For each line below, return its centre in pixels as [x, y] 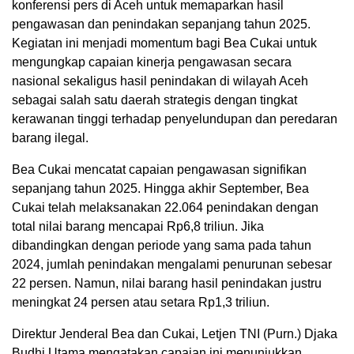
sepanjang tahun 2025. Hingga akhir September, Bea [160, 189]
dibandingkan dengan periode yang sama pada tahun [162, 246]
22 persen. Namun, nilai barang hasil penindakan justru [167, 284]
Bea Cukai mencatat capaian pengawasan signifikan [159, 170]
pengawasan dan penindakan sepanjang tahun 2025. [161, 24]
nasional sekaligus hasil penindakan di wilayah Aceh [160, 81]
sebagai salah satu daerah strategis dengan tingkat [154, 100]
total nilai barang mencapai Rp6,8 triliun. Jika [138, 227]
